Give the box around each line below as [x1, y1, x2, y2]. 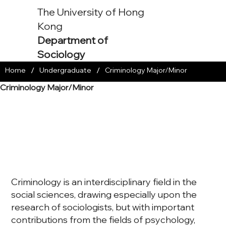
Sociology [37, 48, 86, 61]
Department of [37, 34, 108, 46]
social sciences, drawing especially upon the [11, 188, 197, 200]
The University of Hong [37, 6, 145, 18]
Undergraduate [39, 66, 91, 75]
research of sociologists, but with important [11, 201, 195, 213]
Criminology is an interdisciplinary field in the [11, 176, 197, 188]
